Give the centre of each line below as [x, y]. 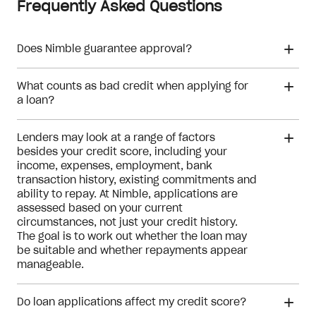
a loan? [36, 101]
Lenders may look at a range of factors [116, 138]
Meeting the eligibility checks [153, 94]
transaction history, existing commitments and [137, 181]
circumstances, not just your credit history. [127, 223]
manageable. [50, 265]
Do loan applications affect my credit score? [132, 303]
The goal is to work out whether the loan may [132, 237]
